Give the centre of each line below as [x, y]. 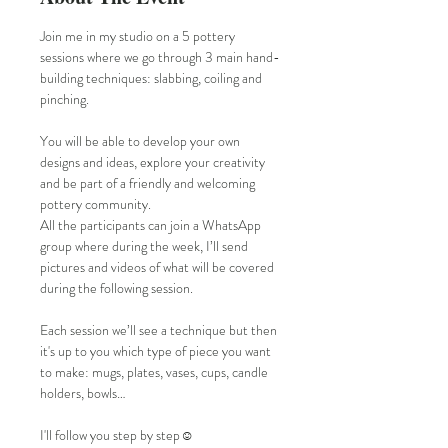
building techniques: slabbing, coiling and [152, 78]
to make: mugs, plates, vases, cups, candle [155, 372]
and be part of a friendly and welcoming [149, 183]
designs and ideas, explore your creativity [154, 162]
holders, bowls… [83, 393]
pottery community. [95, 204]
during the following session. [118, 288]
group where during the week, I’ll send [145, 246]
